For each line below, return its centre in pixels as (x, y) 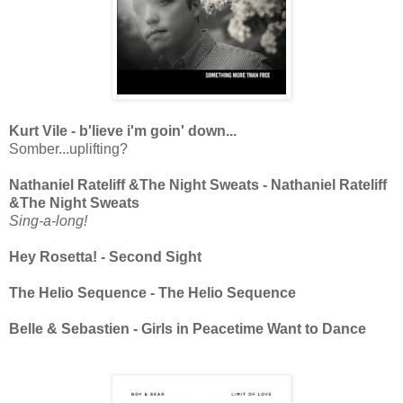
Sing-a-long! (48, 221)
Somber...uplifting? (68, 149)
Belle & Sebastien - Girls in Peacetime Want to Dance (188, 329)
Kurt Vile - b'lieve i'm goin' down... (123, 131)
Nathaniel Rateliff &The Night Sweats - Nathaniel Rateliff (198, 185)
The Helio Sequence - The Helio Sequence (152, 293)
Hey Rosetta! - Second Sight (105, 257)
